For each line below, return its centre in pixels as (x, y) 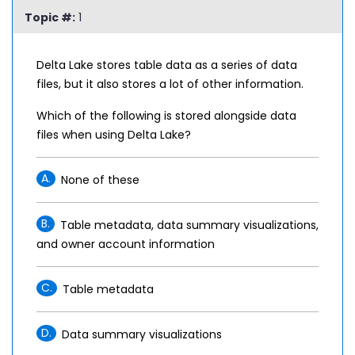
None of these (100, 180)
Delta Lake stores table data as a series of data (167, 65)
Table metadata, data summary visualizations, (189, 225)
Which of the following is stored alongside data (166, 116)
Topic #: (50, 17)
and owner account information (126, 244)
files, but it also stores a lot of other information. (170, 84)
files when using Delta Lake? (114, 135)
